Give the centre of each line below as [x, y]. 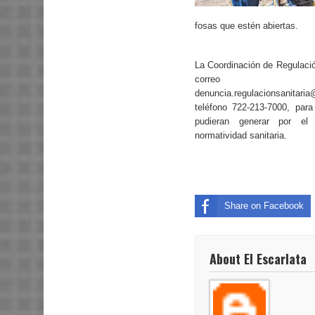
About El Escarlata [258, 259]
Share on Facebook [264, 206]
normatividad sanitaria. [241, 136]
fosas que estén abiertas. [246, 25]
